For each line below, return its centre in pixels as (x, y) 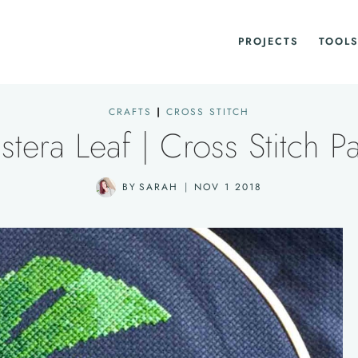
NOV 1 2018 (229, 187)
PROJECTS (268, 42)
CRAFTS (130, 112)
